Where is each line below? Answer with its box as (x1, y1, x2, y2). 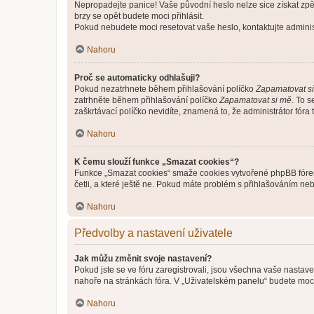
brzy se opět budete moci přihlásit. (74, 11, 204, 21)
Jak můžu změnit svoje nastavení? (74, 253, 212, 264)
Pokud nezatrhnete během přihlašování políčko (74, 83, 256, 94)
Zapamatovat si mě (219, 95, 292, 105)
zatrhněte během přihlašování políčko (74, 95, 219, 105)
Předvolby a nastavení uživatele (74, 226, 233, 239)
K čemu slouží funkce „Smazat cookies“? (74, 156, 239, 167)
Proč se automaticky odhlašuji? (74, 72, 200, 83)
